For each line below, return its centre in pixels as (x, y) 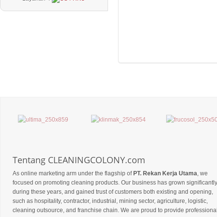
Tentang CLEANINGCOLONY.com (79, 160)
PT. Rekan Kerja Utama (165, 173)
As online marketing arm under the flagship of (73, 173)
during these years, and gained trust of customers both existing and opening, (113, 192)
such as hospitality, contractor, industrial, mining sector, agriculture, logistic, (110, 201)
